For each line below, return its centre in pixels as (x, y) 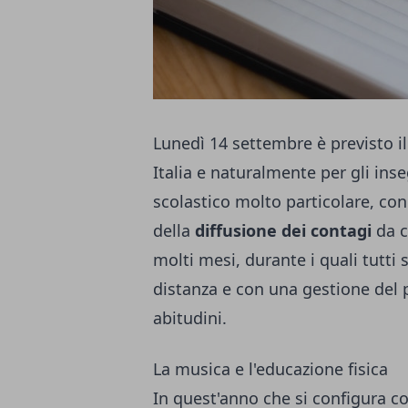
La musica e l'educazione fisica (270, 368)
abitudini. (190, 317)
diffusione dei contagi (283, 230)
